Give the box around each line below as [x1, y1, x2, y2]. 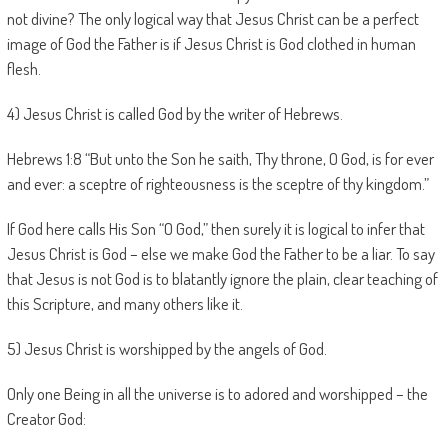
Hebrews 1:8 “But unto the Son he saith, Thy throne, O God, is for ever [6, 148, 434, 169]
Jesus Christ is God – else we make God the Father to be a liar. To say [6, 243, 435, 264]
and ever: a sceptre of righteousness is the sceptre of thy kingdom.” [6, 173, 429, 194]
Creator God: [6, 408, 86, 429]
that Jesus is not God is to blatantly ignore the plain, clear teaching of [6, 268, 438, 289]
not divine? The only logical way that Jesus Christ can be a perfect [6, 8, 419, 29]
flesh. [6, 58, 41, 79]
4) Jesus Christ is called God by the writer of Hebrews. [6, 103, 343, 124]
